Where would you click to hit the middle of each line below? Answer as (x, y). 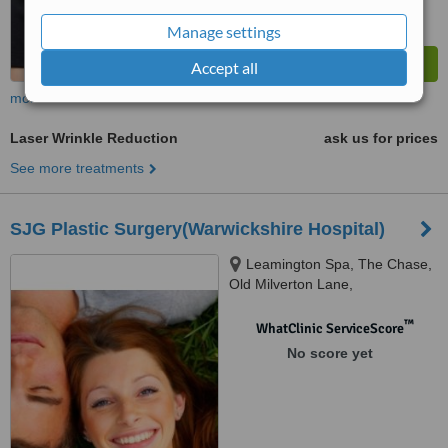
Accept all (224, 67)
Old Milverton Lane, (291, 284)
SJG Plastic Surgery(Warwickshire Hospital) (197, 229)
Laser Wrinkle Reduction (94, 138)
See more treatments (77, 168)
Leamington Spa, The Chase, (339, 264)
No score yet (329, 353)
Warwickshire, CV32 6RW (309, 304)
